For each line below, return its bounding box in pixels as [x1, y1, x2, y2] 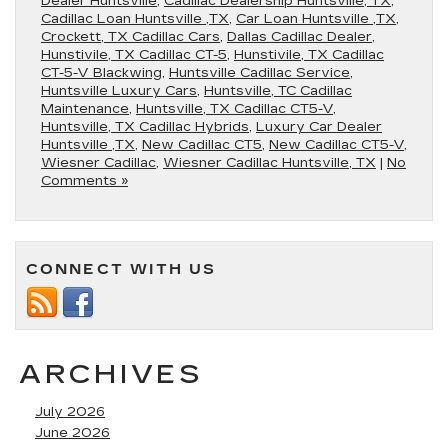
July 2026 [35, 404, 105, 420]
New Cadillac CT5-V [269, 137, 404, 153]
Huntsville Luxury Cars [41, 83, 197, 99]
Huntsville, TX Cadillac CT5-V [136, 101, 333, 117]
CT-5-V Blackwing [41, 65, 162, 81]
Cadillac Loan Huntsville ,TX [41, 11, 229, 27]
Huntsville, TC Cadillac [204, 83, 352, 99]
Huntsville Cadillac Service [169, 65, 350, 81]
